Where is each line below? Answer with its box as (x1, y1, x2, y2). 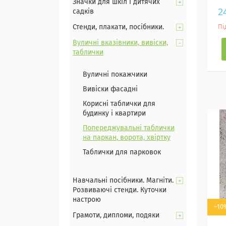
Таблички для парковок (83, 149, 161, 156)
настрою (73, 196, 101, 203)
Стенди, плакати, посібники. (73, 24, 164, 31)
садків (73, 8, 94, 15)
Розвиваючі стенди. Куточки (73, 187, 166, 194)
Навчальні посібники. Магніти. (73, 177, 174, 184)
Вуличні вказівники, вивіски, (73, 39, 168, 46)
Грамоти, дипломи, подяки (73, 212, 159, 219)
